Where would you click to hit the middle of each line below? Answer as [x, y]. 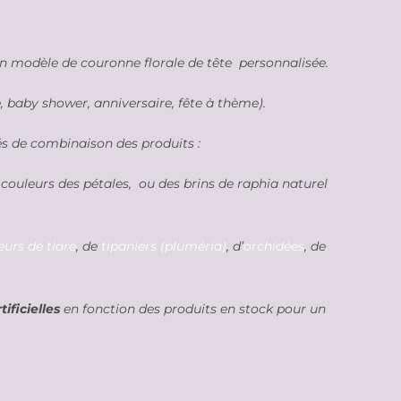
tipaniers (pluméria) [162, 246]
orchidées [274, 246]
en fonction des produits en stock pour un [193, 308]
